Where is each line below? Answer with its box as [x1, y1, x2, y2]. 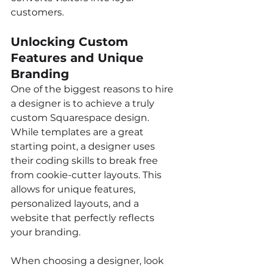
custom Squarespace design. [11, 111, 151, 123]
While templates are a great [11, 126, 146, 138]
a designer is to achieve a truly [11, 97, 157, 109]
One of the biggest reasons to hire [11, 83, 176, 95]
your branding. [11, 226, 80, 238]
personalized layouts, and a [11, 197, 141, 209]
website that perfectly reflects [11, 212, 157, 223]
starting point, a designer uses [11, 140, 157, 152]
